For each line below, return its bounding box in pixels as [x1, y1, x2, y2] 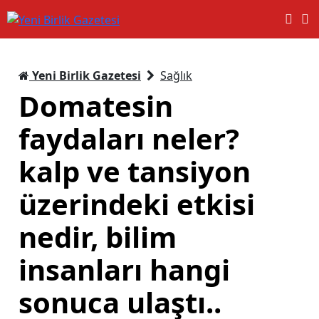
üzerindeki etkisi [19, 184, 255, 224]
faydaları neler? [19, 118, 239, 158]
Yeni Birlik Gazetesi [29, 67, 141, 83]
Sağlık [160, 67, 192, 83]
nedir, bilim [19, 216, 177, 256]
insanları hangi [19, 249, 230, 289]
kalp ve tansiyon [19, 151, 251, 191]
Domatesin [19, 85, 173, 125]
